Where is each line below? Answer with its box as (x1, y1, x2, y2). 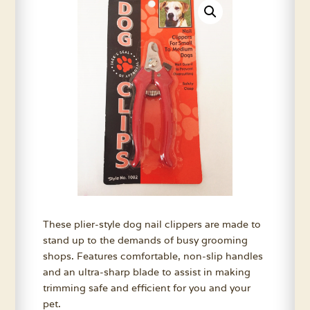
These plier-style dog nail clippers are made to (43, 217, 262, 230)
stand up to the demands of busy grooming (43, 233, 248, 246)
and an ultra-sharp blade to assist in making (43, 265, 251, 278)
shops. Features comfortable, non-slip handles (43, 249, 264, 262)
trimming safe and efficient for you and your (43, 281, 251, 294)
